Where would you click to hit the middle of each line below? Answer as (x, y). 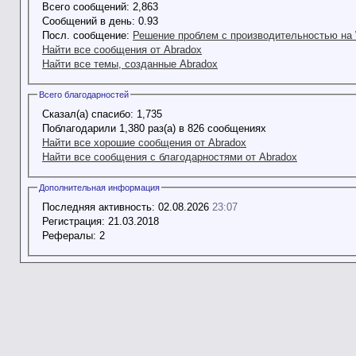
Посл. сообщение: (86, 35)
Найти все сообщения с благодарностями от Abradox (170, 157)
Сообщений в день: (89, 21)
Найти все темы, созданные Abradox (130, 64)
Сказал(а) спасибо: (88, 114)
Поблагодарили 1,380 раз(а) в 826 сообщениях (154, 128)
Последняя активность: (99, 207)
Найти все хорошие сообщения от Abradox (144, 142)
